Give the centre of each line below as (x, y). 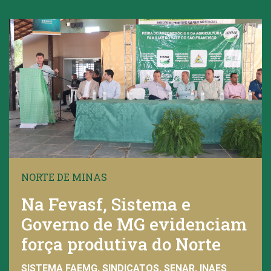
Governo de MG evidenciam (134, 224)
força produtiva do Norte (121, 244)
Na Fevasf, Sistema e (106, 204)
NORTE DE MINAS (64, 177)
